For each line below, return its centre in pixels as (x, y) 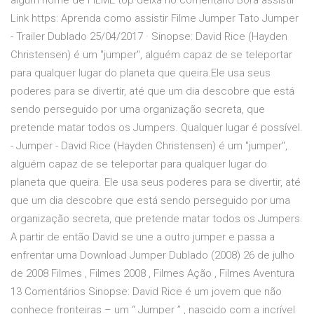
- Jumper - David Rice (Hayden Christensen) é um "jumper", (149, 146)
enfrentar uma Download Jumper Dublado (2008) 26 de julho (152, 255)
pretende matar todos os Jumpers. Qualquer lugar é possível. (157, 128)
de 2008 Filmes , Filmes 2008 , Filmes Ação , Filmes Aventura (152, 274)
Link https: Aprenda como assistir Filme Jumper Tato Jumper (155, 19)
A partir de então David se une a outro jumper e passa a (143, 237)
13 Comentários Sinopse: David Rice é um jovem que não (146, 292)
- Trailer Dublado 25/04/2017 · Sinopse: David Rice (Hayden (149, 37)
